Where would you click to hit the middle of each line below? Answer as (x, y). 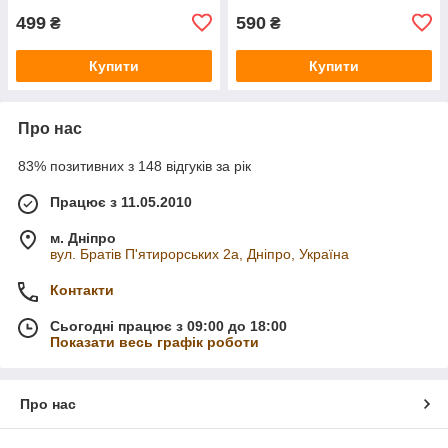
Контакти (82, 289)
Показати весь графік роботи (154, 341)
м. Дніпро (83, 237)
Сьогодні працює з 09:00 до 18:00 (168, 325)
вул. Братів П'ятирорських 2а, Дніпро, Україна (199, 253)
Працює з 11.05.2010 (121, 201)
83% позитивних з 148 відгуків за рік (134, 165)
